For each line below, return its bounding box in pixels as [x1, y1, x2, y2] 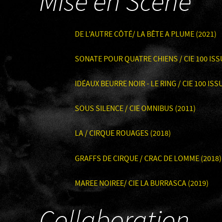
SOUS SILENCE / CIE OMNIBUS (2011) [75, 104, 196, 114]
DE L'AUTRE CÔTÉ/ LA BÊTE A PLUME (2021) [75, 29, 217, 40]
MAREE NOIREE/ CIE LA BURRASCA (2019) [75, 178, 209, 189]
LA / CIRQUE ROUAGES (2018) [75, 128, 171, 139]
